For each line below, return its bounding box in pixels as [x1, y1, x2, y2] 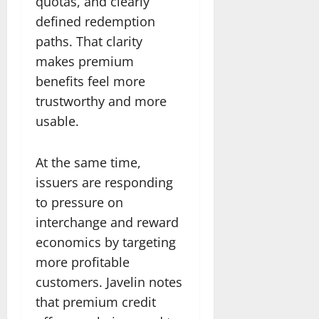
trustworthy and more [36, 92, 167, 110]
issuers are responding [36, 173, 173, 191]
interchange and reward [36, 213, 179, 231]
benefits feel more [36, 72, 145, 90]
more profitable [36, 253, 130, 271]
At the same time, [36, 153, 141, 171]
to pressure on [36, 193, 123, 211]
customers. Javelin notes [36, 273, 182, 291]
